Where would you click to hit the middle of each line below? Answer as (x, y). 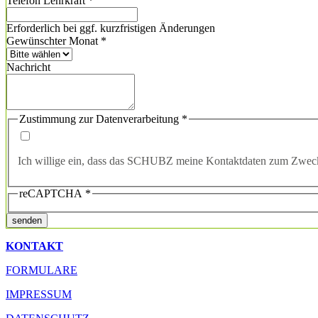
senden (27, 221)
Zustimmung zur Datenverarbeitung (100, 119)
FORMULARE (42, 270)
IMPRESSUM (39, 295)
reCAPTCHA (52, 194)
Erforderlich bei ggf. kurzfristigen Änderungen (111, 28)
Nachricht (28, 67)
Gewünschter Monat (54, 40)
